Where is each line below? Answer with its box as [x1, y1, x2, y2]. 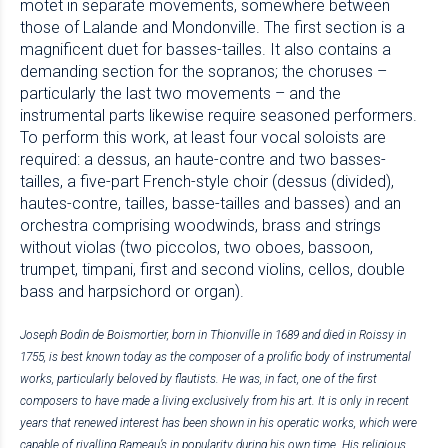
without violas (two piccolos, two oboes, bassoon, [20, 238, 373, 258]
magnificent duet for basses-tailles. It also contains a [20, 40, 391, 60]
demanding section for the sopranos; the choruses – [20, 62, 387, 82]
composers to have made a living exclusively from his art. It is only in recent [20, 393, 409, 408]
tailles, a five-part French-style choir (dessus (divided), [20, 172, 394, 192]
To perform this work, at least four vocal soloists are [20, 128, 386, 148]
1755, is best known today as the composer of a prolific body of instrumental [20, 349, 411, 364]
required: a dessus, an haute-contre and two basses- [20, 150, 386, 170]
